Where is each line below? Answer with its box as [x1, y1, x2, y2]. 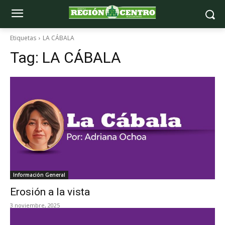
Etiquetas [10, 34, 36, 42]
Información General [13, 171, 65, 178]
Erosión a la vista [10, 186, 90, 198]
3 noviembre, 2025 [10, 201, 60, 209]
